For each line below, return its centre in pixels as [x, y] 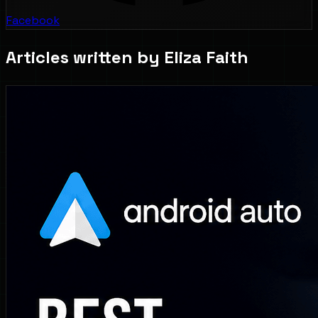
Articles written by [85, 57]
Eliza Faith [206, 57]
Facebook [33, 20]
